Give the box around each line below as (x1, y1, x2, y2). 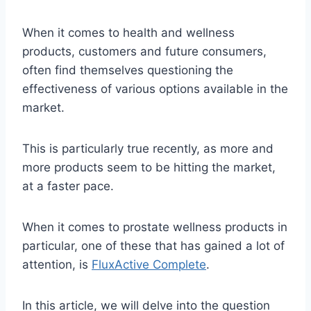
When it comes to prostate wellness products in (22, 219, 287, 234)
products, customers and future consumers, (22, 44, 267, 58)
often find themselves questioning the (22, 62, 233, 77)
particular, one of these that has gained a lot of (22, 238, 285, 253)
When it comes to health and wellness (22, 25, 235, 40)
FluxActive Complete (92, 257, 206, 271)
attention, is (22, 257, 92, 271)
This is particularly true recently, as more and (22, 141, 274, 155)
